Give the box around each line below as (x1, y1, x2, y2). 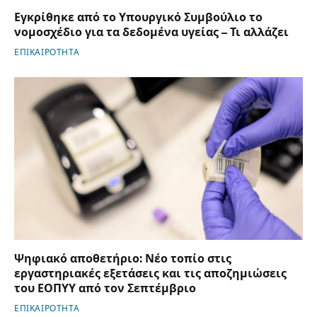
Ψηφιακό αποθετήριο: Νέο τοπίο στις (14, 251, 231, 265)
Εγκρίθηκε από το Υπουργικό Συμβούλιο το (14, 11, 263, 25)
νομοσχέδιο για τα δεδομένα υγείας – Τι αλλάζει (14, 25, 289, 40)
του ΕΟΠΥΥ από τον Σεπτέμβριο (14, 281, 196, 295)
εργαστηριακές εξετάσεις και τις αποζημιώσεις (14, 266, 287, 280)
